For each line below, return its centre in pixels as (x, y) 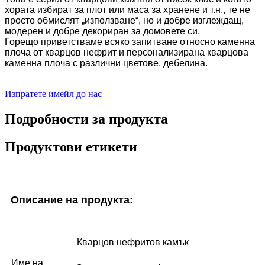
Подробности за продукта (86, 119)
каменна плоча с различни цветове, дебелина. (106, 63)
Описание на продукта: (72, 200)
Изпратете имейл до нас (53, 94)
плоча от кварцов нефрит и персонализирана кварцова (127, 53)
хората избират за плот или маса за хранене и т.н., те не (127, 10)
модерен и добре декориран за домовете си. (102, 31)
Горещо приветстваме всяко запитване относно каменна (130, 42)
